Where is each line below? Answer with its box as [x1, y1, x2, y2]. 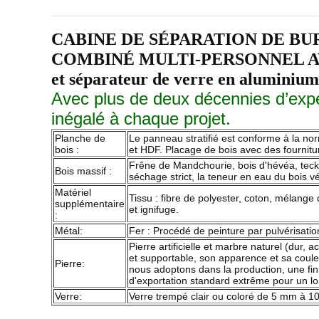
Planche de [55, 132, 105, 144]
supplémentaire [55, 198, 125, 209]
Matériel [55, 187, 91, 198]
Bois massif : [55, 165, 112, 177]
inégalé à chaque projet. [51, 109, 231, 128]
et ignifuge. [129, 204, 179, 215]
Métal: [55, 225, 83, 236]
